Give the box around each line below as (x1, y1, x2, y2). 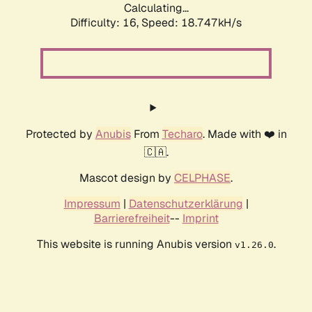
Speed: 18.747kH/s (141, 15, 242, 31)
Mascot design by (79, 171, 174, 186)
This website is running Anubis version (36, 237, 235, 252)
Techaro (162, 127, 203, 142)
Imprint (182, 211, 219, 226)
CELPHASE (174, 171, 231, 186)
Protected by (25, 127, 95, 142)
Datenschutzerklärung (128, 196, 243, 212)
